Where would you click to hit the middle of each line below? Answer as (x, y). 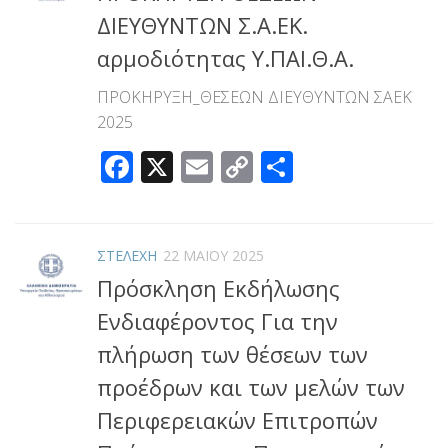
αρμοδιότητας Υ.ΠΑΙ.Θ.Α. (225, 58)
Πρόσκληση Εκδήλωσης (218, 288)
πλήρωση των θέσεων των (232, 354)
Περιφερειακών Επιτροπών (237, 420)
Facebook (202, 167)
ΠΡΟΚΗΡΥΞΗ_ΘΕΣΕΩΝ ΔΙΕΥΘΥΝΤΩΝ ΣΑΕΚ (254, 97)
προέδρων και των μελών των (251, 387)
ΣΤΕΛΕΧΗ (127, 256)
